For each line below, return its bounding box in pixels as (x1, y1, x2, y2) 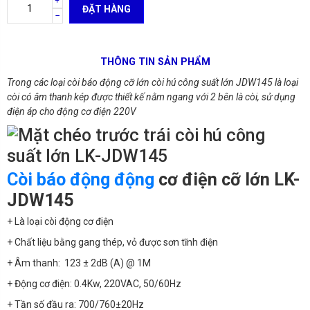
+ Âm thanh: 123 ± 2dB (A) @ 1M (7, 257, 151, 268)
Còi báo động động (7, 170, 158, 190)
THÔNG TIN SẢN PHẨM (100, 55, 210, 68)
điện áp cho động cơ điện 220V (7, 105, 136, 117)
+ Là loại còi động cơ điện (7, 215, 113, 227)
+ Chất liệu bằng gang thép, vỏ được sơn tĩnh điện (7, 236, 218, 248)
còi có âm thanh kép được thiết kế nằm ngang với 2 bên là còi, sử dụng (7, 91, 295, 102)
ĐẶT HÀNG (82, 3, 131, 15)
